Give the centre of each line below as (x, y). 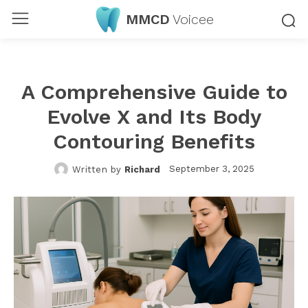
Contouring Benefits (154, 141)
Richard (142, 169)
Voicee (193, 19)
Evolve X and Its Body (154, 117)
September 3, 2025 (211, 169)
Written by (97, 169)
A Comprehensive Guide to (154, 92)
